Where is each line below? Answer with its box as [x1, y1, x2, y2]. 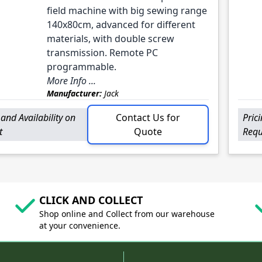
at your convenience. [39, 220, 120, 232]
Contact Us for [116, 111, 180, 125]
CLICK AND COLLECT [39, 193, 143, 208]
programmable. [46, 60, 116, 74]
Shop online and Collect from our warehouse [39, 208, 215, 220]
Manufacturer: [46, 88, 102, 99]
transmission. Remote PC [46, 46, 158, 60]
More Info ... [46, 74, 96, 88]
